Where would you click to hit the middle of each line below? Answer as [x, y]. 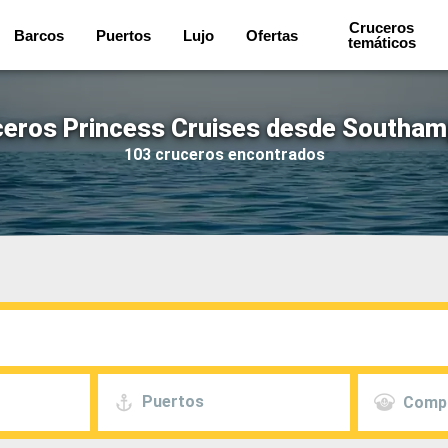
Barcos [38, 35]
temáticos [381, 42]
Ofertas [271, 35]
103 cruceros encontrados [224, 154]
